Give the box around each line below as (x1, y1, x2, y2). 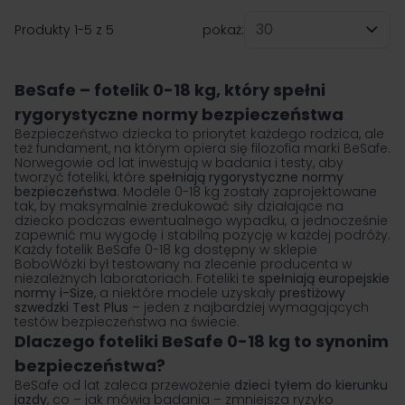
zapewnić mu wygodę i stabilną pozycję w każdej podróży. (14, 226, 391, 244)
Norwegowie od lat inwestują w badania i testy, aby (14, 154, 344, 172)
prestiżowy (279, 284, 345, 302)
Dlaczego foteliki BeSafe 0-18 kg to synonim (14, 330, 389, 353)
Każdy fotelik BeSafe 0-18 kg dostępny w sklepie (14, 240, 317, 259)
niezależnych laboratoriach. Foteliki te (14, 269, 259, 287)
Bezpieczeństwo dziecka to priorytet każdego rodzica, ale (14, 125, 384, 143)
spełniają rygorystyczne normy (149, 168, 344, 186)
